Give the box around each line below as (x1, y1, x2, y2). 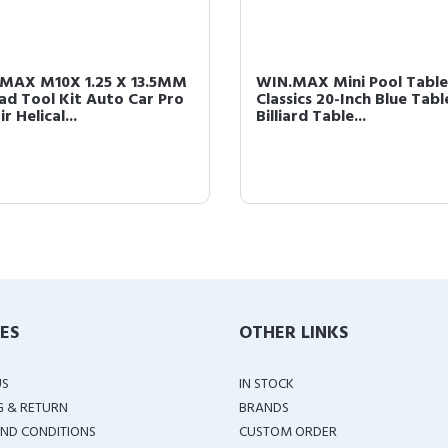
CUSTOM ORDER (239, 421, 337, 444)
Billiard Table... (256, 104, 366, 130)
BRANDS (239, 397, 289, 420)
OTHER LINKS (239, 319, 348, 348)
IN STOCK (239, 373, 294, 396)
